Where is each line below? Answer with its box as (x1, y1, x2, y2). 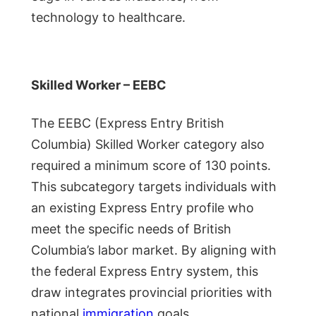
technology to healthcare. (31, 9, 186, 25)
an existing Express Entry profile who (31, 200, 254, 215)
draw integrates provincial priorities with (31, 284, 272, 300)
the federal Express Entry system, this (31, 263, 258, 279)
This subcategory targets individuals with (31, 178, 276, 194)
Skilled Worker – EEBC (31, 77, 166, 92)
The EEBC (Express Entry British (31, 115, 224, 130)
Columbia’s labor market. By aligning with (31, 242, 276, 257)
